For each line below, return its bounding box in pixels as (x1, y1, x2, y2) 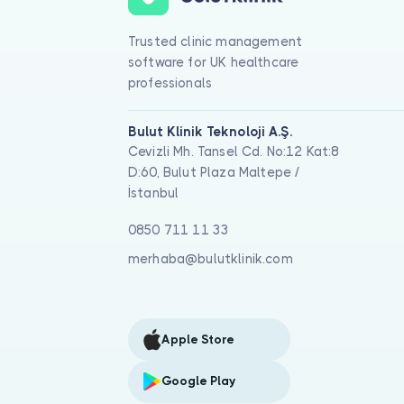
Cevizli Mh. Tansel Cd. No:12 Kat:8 (128, 144, 340, 160)
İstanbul (128, 186, 179, 201)
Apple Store (161, 332, 234, 346)
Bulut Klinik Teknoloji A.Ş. (128, 124, 292, 140)
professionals (128, 75, 213, 90)
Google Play (161, 374, 236, 389)
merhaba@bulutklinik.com (128, 252, 293, 267)
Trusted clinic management (128, 33, 303, 49)
